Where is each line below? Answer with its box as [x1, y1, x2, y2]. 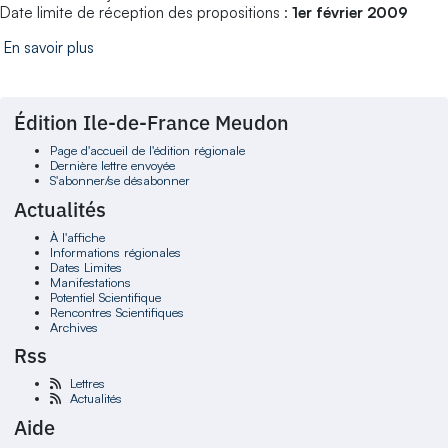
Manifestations [49, 273, 131, 290]
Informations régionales [49, 243, 181, 260]
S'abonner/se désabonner [49, 172, 190, 189]
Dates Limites [49, 258, 122, 275]
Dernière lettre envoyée [49, 157, 175, 174]
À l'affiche [49, 228, 105, 245]
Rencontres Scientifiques [49, 303, 184, 320]
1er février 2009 [292, 2, 408, 22]
